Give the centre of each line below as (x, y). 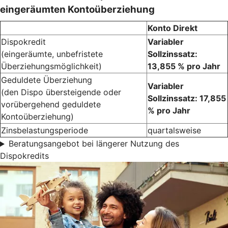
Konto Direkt (173, 28)
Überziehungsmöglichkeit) (51, 66)
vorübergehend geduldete (51, 105)
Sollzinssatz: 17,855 (187, 98)
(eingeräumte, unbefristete (52, 54)
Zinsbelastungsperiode (45, 131)
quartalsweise (174, 131)
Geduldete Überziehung (47, 80)
